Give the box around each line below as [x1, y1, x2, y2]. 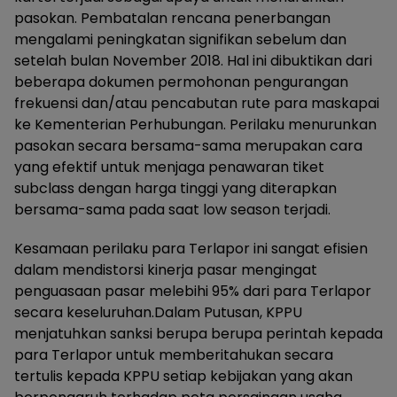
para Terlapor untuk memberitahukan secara [14, 345, 333, 366]
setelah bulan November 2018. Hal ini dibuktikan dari [14, 51, 372, 72]
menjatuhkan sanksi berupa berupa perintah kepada [14, 323, 383, 345]
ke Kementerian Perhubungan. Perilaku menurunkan [14, 114, 377, 136]
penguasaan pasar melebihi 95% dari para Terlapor [14, 281, 371, 302]
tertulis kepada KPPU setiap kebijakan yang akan [14, 366, 353, 387]
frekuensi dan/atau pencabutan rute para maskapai [14, 93, 379, 114]
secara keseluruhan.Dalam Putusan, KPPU [14, 302, 302, 323]
